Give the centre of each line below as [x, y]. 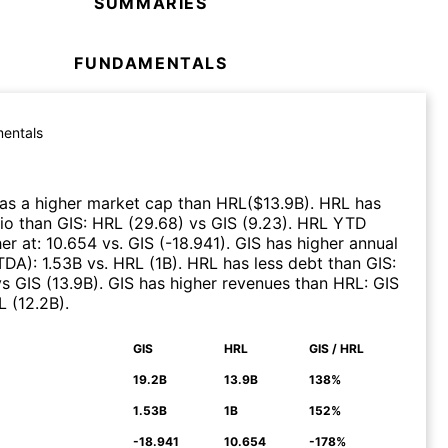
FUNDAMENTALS [151, 62]
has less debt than [292, 262]
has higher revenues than [233, 282]
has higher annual [329, 242]
